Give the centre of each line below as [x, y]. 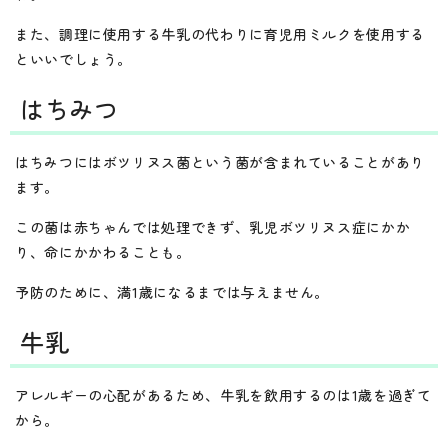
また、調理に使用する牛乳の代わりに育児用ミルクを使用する [220, 33]
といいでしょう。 [74, 58]
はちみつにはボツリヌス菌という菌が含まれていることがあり [220, 161]
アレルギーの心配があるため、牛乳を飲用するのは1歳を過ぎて [223, 394]
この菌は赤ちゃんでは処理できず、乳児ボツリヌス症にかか [213, 226]
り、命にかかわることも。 [103, 251]
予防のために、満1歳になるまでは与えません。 [172, 291]
